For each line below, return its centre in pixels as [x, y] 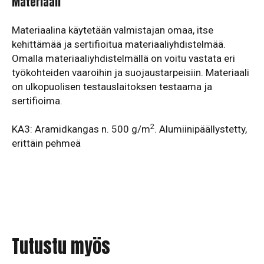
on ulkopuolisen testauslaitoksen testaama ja [112, 87]
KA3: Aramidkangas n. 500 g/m [81, 129]
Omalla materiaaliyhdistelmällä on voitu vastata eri [123, 58]
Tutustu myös [61, 246]
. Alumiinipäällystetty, [201, 129]
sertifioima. [37, 101]
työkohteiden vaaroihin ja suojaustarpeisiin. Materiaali [131, 72]
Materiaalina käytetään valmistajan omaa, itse [113, 30]
